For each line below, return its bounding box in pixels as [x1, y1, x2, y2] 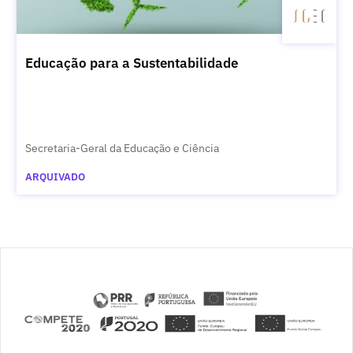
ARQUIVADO [24, 169, 85, 184]
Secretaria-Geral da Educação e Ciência [24, 139, 219, 155]
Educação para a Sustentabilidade [24, 54, 238, 72]
